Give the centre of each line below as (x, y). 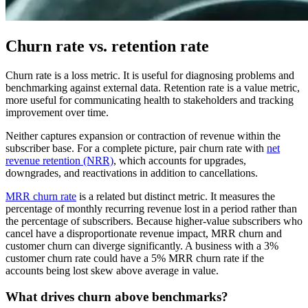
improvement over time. (57, 112)
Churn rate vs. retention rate (107, 46)
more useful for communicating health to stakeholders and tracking (150, 100)
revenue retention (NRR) (59, 160)
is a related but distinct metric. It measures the (176, 196)
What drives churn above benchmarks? (117, 297)
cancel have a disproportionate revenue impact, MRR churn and (144, 233)
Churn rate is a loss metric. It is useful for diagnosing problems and (150, 75)
